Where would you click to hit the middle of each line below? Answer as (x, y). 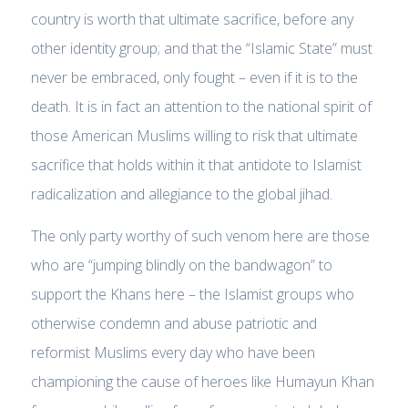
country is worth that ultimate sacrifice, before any (192, 19)
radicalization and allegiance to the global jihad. (181, 194)
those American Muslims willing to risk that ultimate (194, 135)
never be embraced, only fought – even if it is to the (194, 77)
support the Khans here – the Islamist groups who (192, 294)
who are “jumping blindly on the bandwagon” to (181, 265)
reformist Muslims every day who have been (173, 352)
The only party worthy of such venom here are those (200, 235)
